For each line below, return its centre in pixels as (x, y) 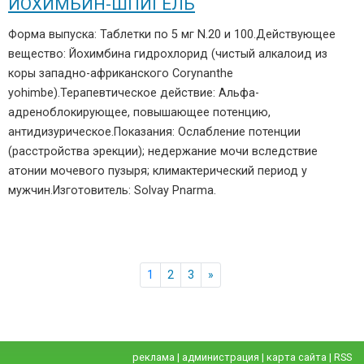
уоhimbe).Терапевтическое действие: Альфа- (134, 93)
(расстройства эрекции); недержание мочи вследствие (163, 152)
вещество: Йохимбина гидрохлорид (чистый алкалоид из (168, 54)
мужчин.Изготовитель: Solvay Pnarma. (112, 191)
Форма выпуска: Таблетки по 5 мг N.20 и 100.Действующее (172, 35)
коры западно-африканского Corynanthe (121, 74)
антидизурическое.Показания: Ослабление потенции (154, 132)
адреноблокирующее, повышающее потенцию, (139, 113)
